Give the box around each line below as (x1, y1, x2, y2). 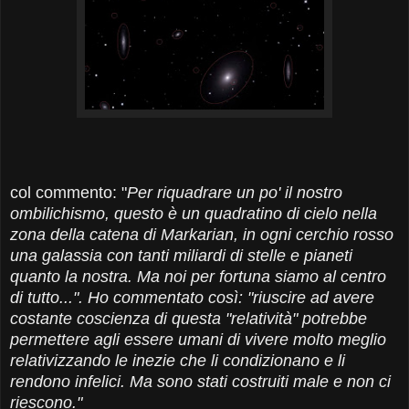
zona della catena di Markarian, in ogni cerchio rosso (10, 225, 393, 244)
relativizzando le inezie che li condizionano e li (10, 351, 345, 370)
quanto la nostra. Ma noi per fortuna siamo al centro (10, 267, 386, 286)
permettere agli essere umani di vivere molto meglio (10, 330, 386, 349)
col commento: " (10, 183, 127, 202)
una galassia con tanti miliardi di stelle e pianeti (10, 246, 352, 265)
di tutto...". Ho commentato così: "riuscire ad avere (10, 288, 374, 307)
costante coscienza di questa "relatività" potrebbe (10, 309, 367, 328)
